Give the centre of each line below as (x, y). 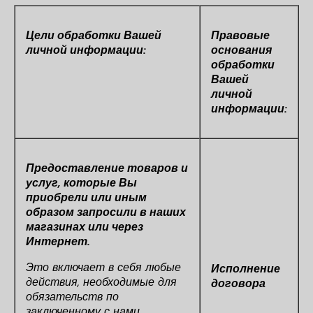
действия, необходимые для (101, 282)
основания (241, 50)
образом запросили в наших (106, 212)
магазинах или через (85, 227)
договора (238, 283)
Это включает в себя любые (103, 267)
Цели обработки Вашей (94, 35)
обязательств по (72, 297)
